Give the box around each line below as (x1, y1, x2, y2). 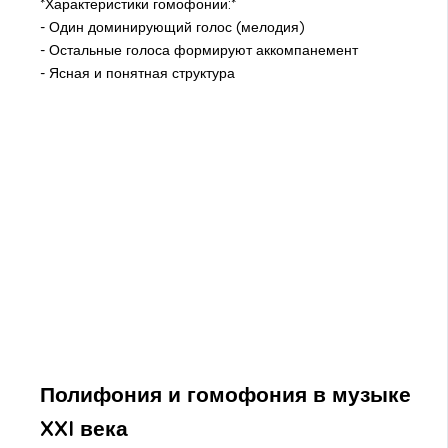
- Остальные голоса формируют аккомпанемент (39, 41, 358, 60)
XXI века (39, 415, 128, 442)
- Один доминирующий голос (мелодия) (39, 18, 305, 37)
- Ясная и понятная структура (39, 64, 235, 83)
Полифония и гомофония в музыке (39, 381, 411, 408)
